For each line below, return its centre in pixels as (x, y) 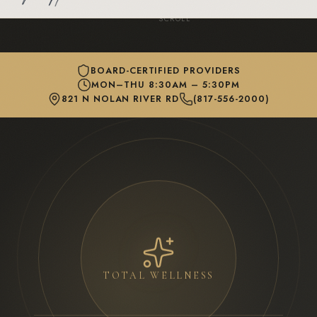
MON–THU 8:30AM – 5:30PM (166, 85)
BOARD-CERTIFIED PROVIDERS (166, 71)
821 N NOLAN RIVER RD (120, 99)
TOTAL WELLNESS (158, 268)
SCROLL (175, 19)
